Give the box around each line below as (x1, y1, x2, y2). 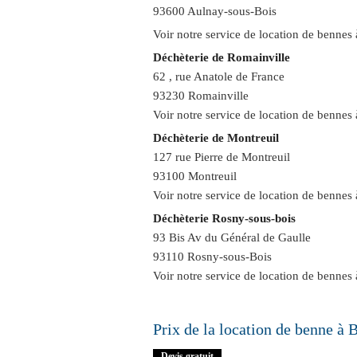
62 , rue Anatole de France (153, 70, 284, 83)
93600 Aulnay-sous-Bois (153, 5, 277, 18)
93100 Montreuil (153, 170, 237, 182)
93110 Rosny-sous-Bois (153, 250, 272, 263)
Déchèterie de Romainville (153, 51, 290, 64)
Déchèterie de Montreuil (153, 131, 279, 144)
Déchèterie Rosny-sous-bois (153, 212, 296, 225)
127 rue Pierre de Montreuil (153, 151, 290, 163)
